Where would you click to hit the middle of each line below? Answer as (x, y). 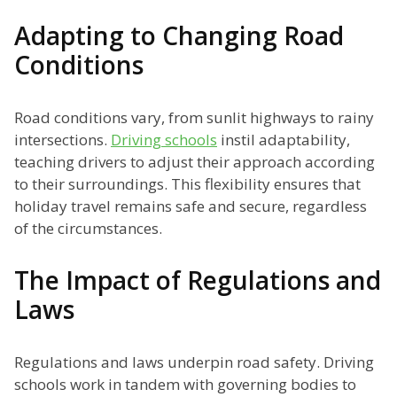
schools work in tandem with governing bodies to (185, 385)
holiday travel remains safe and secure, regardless (191, 206)
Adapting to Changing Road (179, 36)
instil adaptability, (284, 140)
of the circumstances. (88, 229)
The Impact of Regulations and (198, 280)
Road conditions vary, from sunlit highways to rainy (194, 118)
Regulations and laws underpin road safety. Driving (194, 362)
